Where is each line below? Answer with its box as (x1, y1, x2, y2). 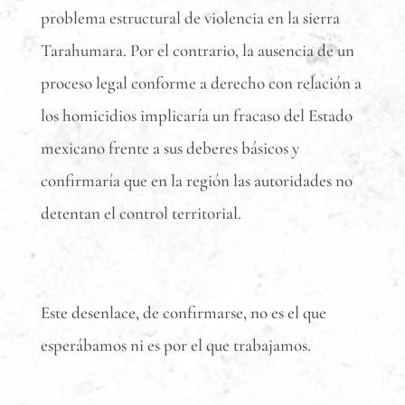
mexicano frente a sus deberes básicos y (40, 137, 299, 158)
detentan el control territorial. (40, 202, 241, 223)
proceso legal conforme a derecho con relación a (40, 72, 362, 93)
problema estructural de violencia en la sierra (40, 7, 340, 28)
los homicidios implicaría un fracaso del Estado (40, 105, 353, 126)
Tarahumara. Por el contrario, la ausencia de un (40, 40, 354, 61)
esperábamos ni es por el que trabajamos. (40, 334, 311, 355)
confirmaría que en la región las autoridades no (40, 170, 353, 191)
